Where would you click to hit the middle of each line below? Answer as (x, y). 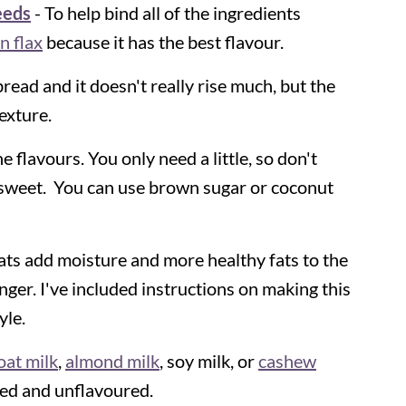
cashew (287, 361)
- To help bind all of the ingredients (168, 13)
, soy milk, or (209, 361)
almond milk (112, 361)
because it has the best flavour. (163, 42)
